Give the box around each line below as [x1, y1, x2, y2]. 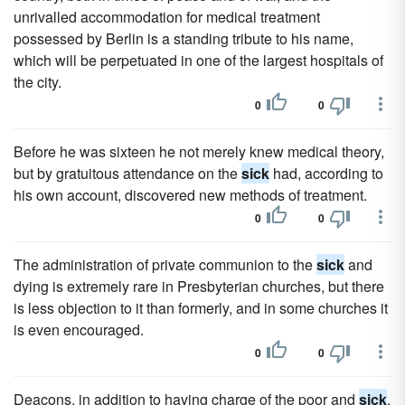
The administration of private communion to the [14, 254, 316, 275]
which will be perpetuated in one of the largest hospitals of [14, 50, 383, 71]
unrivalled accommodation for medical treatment [14, 6, 320, 27]
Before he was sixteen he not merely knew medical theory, [14, 141, 384, 162]
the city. [14, 71, 61, 92]
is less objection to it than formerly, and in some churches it [14, 297, 388, 318]
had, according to [269, 163, 383, 184]
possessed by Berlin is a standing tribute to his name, [14, 28, 353, 49]
